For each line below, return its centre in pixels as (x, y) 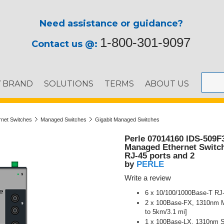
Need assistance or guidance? (111, 23)
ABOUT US (167, 84)
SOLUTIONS (69, 84)
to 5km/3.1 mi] (166, 212)
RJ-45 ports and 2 (159, 156)
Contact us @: (66, 44)
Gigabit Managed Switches (127, 119)
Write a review (148, 178)
